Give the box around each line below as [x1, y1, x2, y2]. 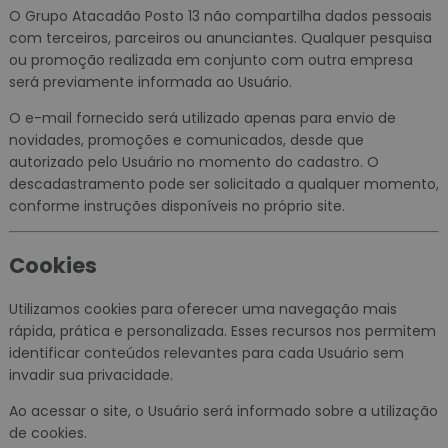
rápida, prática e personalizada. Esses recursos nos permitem [8, 321, 436, 342]
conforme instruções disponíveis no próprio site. [8, 195, 345, 216]
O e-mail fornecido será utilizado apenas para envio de [8, 107, 396, 128]
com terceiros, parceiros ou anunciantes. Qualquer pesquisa [8, 27, 432, 48]
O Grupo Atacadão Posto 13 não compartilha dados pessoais [8, 5, 432, 26]
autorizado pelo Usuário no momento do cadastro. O [8, 151, 379, 172]
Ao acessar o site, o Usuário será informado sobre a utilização [8, 401, 438, 422]
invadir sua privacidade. [8, 365, 173, 386]
